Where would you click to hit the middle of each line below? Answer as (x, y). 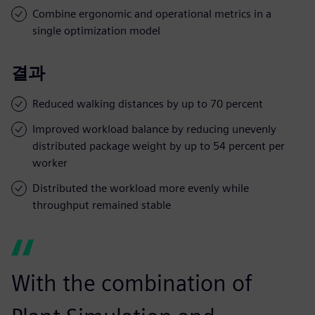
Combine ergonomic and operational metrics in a (152, 13)
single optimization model (96, 30)
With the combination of (132, 283)
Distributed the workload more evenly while (141, 188)
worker (50, 162)
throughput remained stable (102, 205)
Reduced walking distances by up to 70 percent (148, 103)
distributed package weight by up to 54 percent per (159, 146)
